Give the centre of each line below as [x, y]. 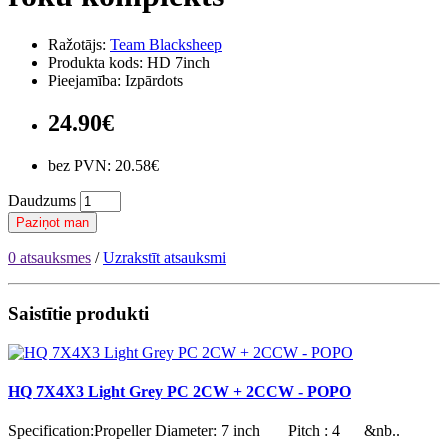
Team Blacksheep [166, 44]
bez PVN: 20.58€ [103, 165]
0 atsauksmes [49, 257]
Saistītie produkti [78, 314]
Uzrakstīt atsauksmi [164, 257]
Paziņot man [52, 222]
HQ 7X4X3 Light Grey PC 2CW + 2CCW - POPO [179, 392]
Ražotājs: [79, 44]
